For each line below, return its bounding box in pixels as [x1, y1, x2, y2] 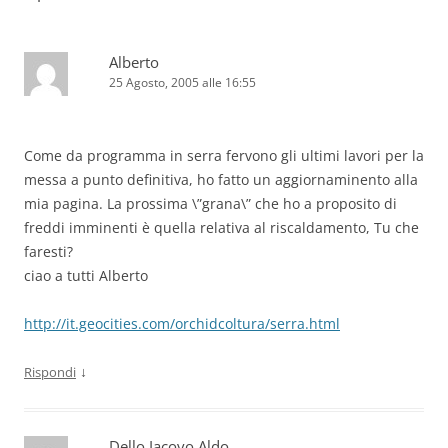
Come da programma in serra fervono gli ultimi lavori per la [24, 145, 424, 165]
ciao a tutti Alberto [24, 265, 148, 285]
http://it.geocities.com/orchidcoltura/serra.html [24, 313, 340, 333]
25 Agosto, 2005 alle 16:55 [109, 73, 256, 91]
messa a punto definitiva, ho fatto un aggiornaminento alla [24, 169, 418, 189]
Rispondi [24, 362, 76, 381]
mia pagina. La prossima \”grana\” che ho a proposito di [24, 193, 397, 213]
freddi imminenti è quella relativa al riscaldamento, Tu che [24, 217, 419, 237]
